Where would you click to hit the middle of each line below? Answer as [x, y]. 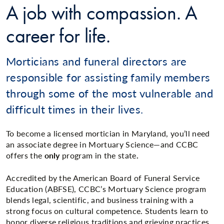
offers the [24, 155]
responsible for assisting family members [108, 77]
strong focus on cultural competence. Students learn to [107, 210]
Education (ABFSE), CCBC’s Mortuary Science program [106, 188]
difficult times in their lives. [76, 109]
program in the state [99, 155]
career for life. [58, 36]
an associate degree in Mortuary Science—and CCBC [102, 144]
